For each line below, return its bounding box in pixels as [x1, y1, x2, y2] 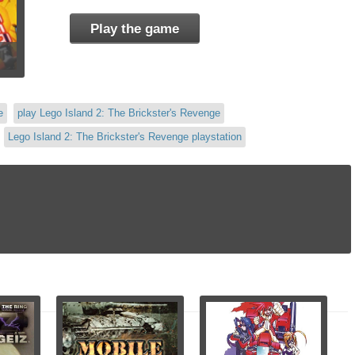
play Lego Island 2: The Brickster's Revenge [17, 106, 220, 119]
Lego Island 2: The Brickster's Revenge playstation [8, 130, 242, 143]
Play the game [90, 21, 179, 36]
